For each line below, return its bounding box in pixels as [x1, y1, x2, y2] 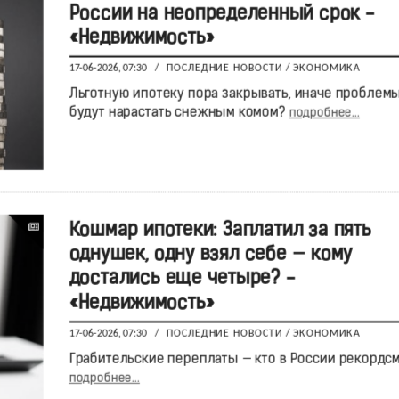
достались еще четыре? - [69, 269, 295, 289]
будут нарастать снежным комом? [69, 106, 289, 121]
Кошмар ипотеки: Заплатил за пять [69, 220, 371, 240]
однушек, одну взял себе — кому [69, 244, 353, 265]
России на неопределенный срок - [69, 4, 374, 25]
